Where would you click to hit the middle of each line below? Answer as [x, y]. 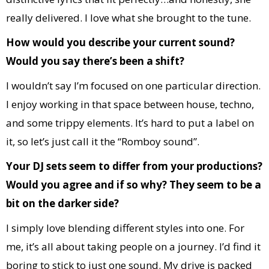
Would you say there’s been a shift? [95, 61]
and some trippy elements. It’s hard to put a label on [130, 123]
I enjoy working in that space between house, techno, [130, 104]
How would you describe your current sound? [120, 42]
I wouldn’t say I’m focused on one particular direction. [133, 86]
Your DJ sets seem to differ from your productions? [134, 166]
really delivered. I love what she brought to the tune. [128, 18]
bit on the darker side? [62, 203]
